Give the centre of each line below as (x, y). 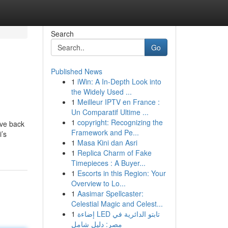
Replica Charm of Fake (114, 153)
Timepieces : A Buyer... (108, 163)
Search (62, 34)
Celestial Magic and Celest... (117, 204)
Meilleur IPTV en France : (118, 102)
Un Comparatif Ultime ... (110, 112)
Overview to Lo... (98, 183)
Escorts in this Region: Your (121, 173)
